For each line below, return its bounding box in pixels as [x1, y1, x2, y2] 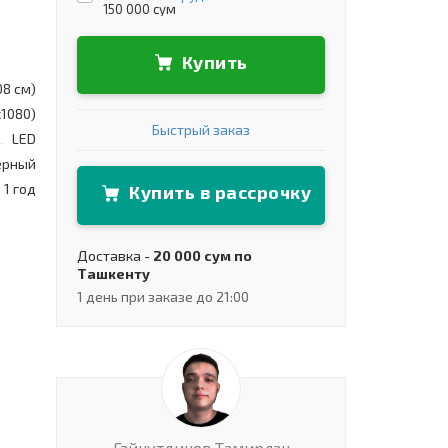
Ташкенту [77, 264, 150, 282]
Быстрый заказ [152, 121, 250, 139]
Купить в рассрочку [129, 181, 311, 204]
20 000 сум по [153, 246, 252, 264]
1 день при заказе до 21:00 [77, 287, 249, 305]
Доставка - [77, 246, 153, 264]
